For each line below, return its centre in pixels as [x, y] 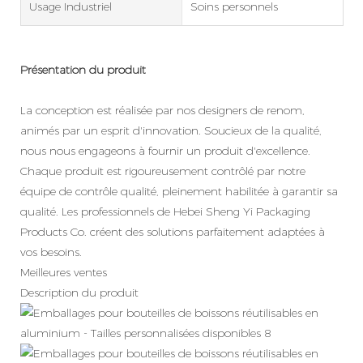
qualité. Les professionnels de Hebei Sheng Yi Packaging [165, 211]
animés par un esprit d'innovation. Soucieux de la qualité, [171, 130]
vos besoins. [51, 252]
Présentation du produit [83, 69]
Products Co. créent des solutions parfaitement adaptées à [173, 231]
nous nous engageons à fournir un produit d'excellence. [165, 150]
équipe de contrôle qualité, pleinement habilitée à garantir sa [179, 191]
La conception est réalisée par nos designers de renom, [162, 110]
